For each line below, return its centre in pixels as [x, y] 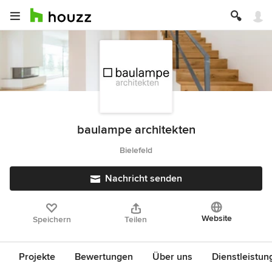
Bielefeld [136, 150]
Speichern [52, 219]
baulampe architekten [136, 130]
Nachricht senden [143, 178]
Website [216, 218]
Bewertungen [104, 257]
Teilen [136, 219]
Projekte [37, 257]
